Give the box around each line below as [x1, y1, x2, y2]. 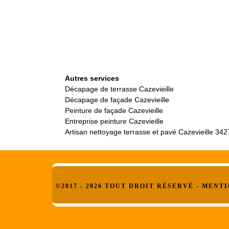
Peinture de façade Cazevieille [65, 106, 163, 114]
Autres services [65, 74, 119, 82]
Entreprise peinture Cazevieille [65, 117, 164, 125]
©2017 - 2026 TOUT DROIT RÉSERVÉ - [55, 182, 202, 190]
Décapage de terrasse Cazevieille [65, 85, 174, 93]
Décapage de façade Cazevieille [65, 96, 169, 104]
